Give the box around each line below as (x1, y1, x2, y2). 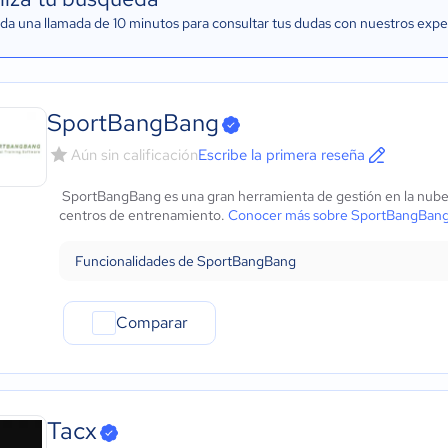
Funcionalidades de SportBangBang (75, 252, 296, 270)
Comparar (115, 312, 188, 333)
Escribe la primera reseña (198, 145, 365, 165)
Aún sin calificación (71, 145, 198, 165)
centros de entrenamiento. (59, 206, 228, 224)
